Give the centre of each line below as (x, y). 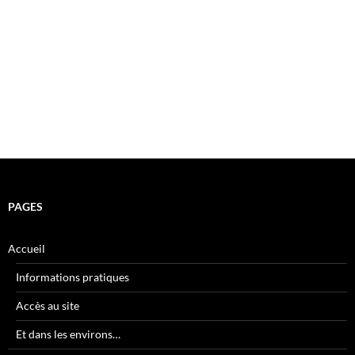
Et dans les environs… (68, 334)
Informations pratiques (73, 277)
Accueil (27, 249)
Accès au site (48, 306)
